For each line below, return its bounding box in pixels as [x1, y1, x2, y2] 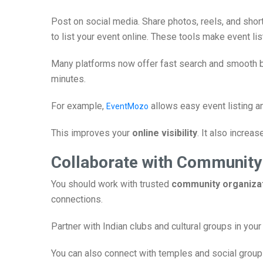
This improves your [51, 127, 132, 139]
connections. [51, 194, 103, 205]
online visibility [132, 127, 197, 139]
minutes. [51, 73, 86, 85]
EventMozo [106, 102, 149, 111]
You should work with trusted [51, 178, 171, 190]
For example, [51, 100, 106, 112]
